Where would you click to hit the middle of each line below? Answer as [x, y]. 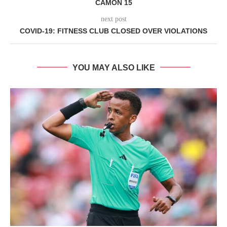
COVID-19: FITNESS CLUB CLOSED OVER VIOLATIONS [113, 31]
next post [113, 19]
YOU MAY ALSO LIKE [113, 67]
